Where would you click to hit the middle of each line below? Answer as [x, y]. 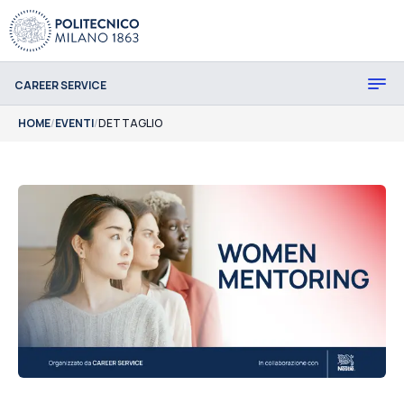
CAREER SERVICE [60, 85]
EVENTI [74, 123]
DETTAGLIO [130, 123]
